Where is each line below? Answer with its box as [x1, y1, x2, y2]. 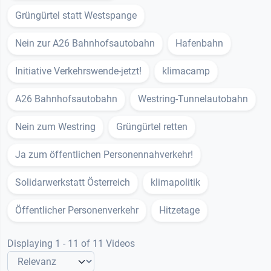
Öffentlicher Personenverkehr [15, 204, 139, 216]
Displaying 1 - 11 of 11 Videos [7, 238, 135, 249]
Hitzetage [159, 204, 200, 216]
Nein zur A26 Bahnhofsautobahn [15, 38, 155, 49]
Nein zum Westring [15, 121, 96, 132]
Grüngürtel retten [116, 121, 188, 132]
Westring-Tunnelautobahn [138, 93, 248, 105]
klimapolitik [151, 177, 200, 188]
